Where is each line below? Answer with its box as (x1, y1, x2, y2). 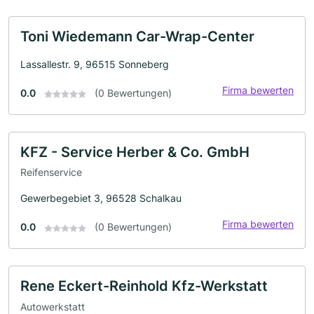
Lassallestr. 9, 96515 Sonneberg (20, 57, 169, 70)
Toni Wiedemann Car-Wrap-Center (20, 27, 254, 45)
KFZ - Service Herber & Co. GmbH (20, 143, 250, 161)
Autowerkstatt (20, 300, 85, 313)
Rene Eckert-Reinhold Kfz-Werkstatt (20, 278, 268, 295)
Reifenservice (20, 166, 82, 179)
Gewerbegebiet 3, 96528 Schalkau (20, 192, 182, 205)
